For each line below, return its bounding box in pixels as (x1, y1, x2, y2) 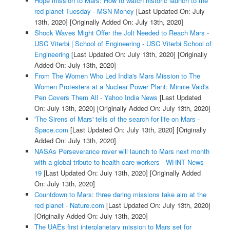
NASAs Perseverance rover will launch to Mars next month (34, 146, 209, 156)
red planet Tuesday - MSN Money (34, 6, 134, 16)
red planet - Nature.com (34, 200, 104, 210)
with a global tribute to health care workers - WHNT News (34, 157, 204, 167)
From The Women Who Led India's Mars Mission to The (34, 70, 200, 81)
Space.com (34, 124, 68, 135)
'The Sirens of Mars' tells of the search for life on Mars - (34, 113, 200, 124)
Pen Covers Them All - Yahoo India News (34, 92, 158, 102)
